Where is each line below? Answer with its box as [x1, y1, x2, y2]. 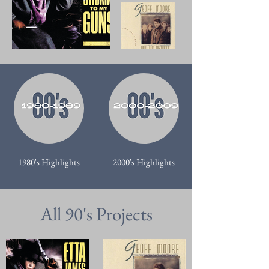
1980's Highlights [18, 156, 80, 168]
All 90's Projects [40, 202, 153, 226]
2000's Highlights [113, 156, 175, 168]
